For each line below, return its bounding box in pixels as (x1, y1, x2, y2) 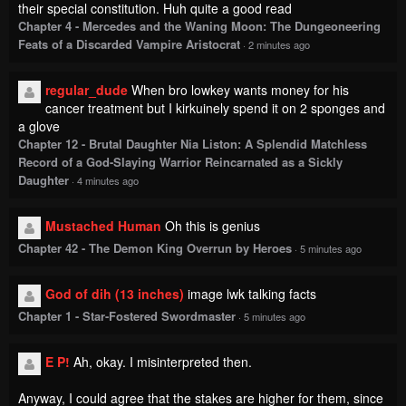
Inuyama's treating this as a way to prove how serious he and (18, 352, 369, 371)
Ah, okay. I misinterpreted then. (73, 297, 252, 316)
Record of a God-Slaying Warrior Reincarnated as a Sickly (18, 98, 343, 116)
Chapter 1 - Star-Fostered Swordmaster (18, 252, 236, 270)
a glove (18, 62, 60, 81)
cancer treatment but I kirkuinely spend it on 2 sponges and (45, 43, 385, 63)
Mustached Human (45, 161, 161, 180)
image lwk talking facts (188, 229, 316, 248)
